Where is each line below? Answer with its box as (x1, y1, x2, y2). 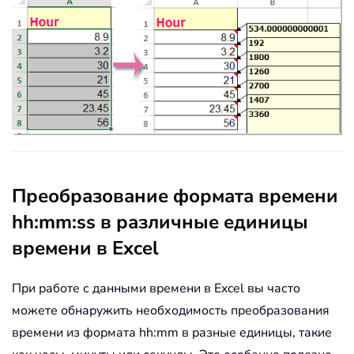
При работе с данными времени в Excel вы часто (12, 279, 300, 297)
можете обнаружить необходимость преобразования (12, 301, 330, 319)
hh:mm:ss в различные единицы (12, 209, 308, 235)
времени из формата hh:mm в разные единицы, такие (12, 323, 332, 341)
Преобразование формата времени (12, 183, 338, 209)
